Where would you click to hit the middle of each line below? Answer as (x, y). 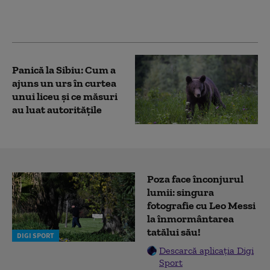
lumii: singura (181, 193)
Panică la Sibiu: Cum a (64, 70)
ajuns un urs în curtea (64, 83)
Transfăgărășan (50, 10)
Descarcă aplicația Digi (206, 251)
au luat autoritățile (57, 109)
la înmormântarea (190, 219)
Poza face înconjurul (195, 179)
